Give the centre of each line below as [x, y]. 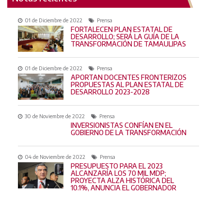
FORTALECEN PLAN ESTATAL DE [121, 29]
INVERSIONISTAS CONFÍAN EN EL [121, 125]
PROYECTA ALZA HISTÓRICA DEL [122, 180]
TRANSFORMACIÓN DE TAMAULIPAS [128, 44]
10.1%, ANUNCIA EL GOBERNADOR [123, 187]
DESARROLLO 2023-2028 [110, 92]
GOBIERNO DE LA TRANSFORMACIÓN [128, 132]
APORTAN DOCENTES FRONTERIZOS [128, 77]
